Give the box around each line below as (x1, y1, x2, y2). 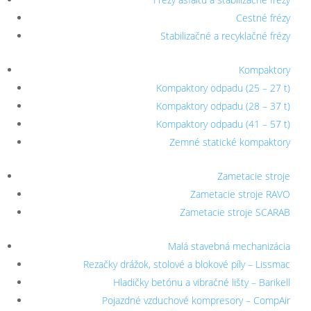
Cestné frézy (236, 10, 290, 24)
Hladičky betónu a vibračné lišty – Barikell (113, 275, 290, 289)
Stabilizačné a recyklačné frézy (160, 28, 290, 42)
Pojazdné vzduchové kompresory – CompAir (102, 293, 290, 307)
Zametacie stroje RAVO (190, 187, 290, 201)
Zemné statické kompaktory (169, 135, 290, 149)
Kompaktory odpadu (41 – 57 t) (156, 117, 290, 131)
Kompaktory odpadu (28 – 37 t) (156, 99, 290, 112)
